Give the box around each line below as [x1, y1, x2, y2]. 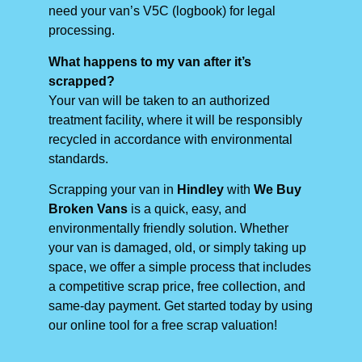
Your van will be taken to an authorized [48, 93, 270, 107]
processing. [48, 23, 115, 38]
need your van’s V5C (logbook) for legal [48, 4, 276, 19]
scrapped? [48, 74, 115, 88]
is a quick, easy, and [128, 202, 246, 217]
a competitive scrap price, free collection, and [48, 280, 305, 294]
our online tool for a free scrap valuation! [48, 318, 277, 333]
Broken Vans [48, 202, 128, 217]
